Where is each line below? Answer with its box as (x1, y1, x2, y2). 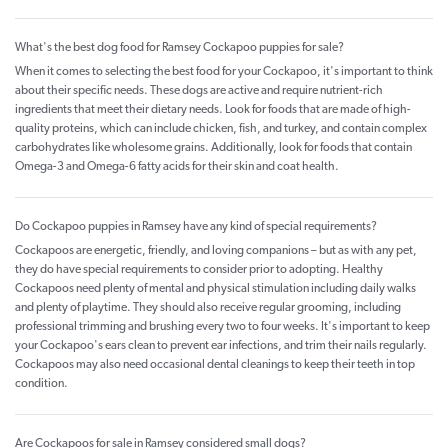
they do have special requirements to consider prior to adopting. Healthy (15, 264, 383, 277)
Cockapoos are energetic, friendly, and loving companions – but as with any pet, (15, 245, 417, 258)
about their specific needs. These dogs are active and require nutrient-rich (15, 85, 383, 98)
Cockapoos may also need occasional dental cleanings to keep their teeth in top (15, 359, 415, 372)
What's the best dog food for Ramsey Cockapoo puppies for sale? (15, 42, 344, 55)
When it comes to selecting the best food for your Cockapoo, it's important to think (15, 66, 433, 79)
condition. (15, 378, 68, 391)
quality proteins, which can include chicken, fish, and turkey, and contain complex (15, 123, 427, 136)
